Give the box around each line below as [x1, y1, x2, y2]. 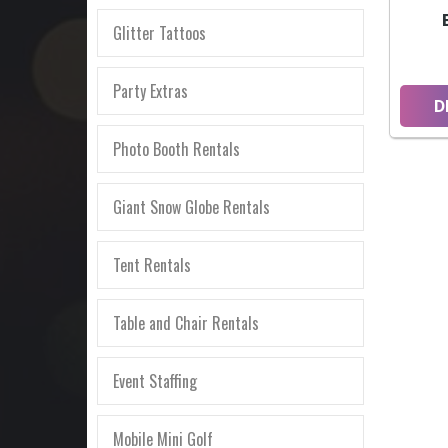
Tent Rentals [113, 252, 191, 277]
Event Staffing [113, 368, 197, 393]
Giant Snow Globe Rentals [113, 194, 270, 219]
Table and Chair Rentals [113, 310, 259, 335]
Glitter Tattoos [113, 20, 206, 45]
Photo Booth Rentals [113, 136, 240, 161]
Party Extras [113, 78, 188, 103]
